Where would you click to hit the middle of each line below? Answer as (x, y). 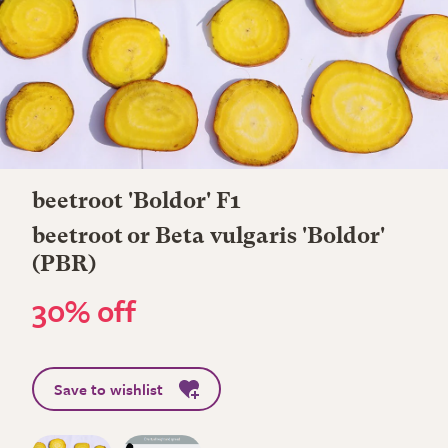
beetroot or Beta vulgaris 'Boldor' (208, 237)
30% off (84, 310)
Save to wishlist (108, 389)
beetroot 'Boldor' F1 (136, 202)
